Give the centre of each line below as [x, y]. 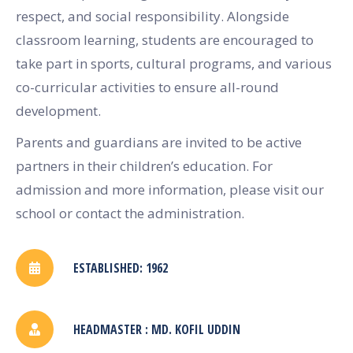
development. [58, 110]
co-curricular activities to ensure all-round [147, 87]
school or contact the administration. [130, 213]
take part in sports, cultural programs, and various [174, 63]
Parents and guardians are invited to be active [159, 142]
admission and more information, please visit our [170, 189]
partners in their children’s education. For [144, 165]
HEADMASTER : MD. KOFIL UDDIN [157, 329]
